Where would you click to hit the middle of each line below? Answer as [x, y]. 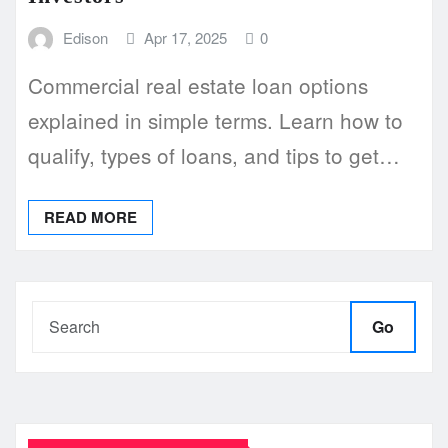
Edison [85, 37]
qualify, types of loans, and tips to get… [214, 155]
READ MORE [90, 217]
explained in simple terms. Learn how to [215, 120]
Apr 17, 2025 [186, 37]
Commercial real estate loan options [198, 85]
